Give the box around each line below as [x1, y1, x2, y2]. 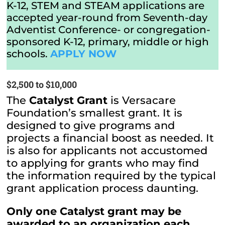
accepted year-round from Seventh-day [7, 11, 208, 24]
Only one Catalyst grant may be [7, 204, 182, 217]
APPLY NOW [50, 47, 117, 60]
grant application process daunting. [7, 181, 199, 194]
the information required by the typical [7, 169, 216, 182]
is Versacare [107, 93, 176, 106]
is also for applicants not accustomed [7, 144, 208, 157]
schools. [7, 47, 51, 60]
